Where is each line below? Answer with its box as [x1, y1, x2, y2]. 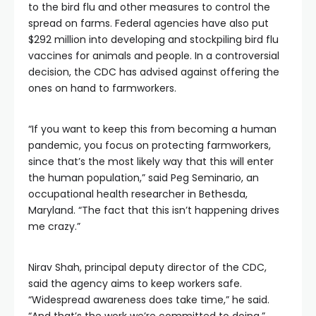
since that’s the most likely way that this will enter [28, 154, 274, 169]
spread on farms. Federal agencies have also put [28, 16, 269, 30]
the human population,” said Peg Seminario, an [28, 171, 259, 185]
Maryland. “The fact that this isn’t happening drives [28, 203, 279, 217]
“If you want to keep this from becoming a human [28, 122, 276, 136]
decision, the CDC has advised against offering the [28, 65, 279, 79]
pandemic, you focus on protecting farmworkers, [28, 138, 271, 152]
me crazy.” [28, 219, 80, 233]
